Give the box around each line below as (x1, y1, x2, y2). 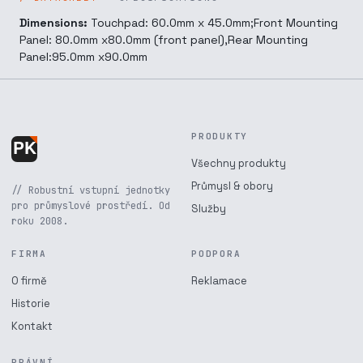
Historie (11, 297, 50, 310)
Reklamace (191, 274, 247, 288)
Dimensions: (19, 15, 88, 30)
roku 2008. (11, 215, 68, 228)
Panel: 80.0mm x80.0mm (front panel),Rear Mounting (19, 32, 308, 47)
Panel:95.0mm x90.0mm (19, 49, 147, 64)
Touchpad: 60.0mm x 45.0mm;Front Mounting (88, 15, 338, 30)
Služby (191, 202, 226, 216)
